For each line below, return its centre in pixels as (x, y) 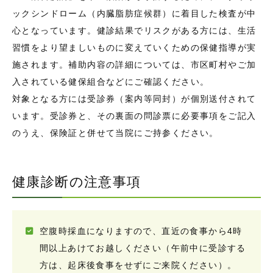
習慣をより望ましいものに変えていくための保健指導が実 (134, 48)
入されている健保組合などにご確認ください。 (111, 82)
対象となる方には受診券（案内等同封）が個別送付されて (134, 99)
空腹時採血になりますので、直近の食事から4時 (141, 231)
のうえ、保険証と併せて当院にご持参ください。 (115, 133)
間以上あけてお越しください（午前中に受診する (143, 248)
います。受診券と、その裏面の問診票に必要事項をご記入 (134, 116)
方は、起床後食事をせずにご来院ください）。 (138, 265)
